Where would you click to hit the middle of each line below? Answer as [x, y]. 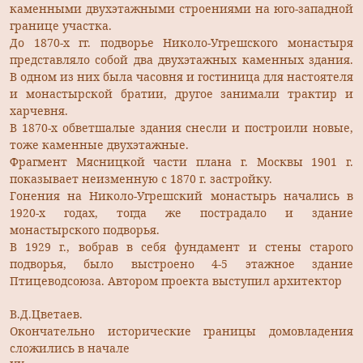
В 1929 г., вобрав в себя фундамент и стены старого [181, 246]
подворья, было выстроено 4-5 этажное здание [181, 263]
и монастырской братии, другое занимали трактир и [181, 93]
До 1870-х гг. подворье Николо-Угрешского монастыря [181, 42]
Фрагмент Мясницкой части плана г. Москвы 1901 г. [181, 161]
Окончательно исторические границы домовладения [181, 331]
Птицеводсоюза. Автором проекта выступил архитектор [176, 280]
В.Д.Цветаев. [46, 314]
